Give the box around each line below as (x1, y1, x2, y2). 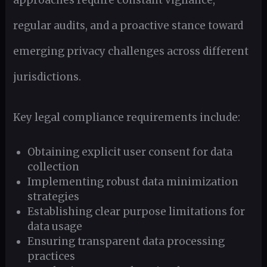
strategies (27, 190, 80, 204)
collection (27, 160, 80, 174)
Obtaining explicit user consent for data (27, 145, 233, 159)
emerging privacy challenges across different (13, 44, 249, 58)
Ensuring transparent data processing (27, 235, 225, 249)
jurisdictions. (13, 70, 81, 83)
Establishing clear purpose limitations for (27, 205, 246, 219)
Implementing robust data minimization (27, 175, 239, 189)
